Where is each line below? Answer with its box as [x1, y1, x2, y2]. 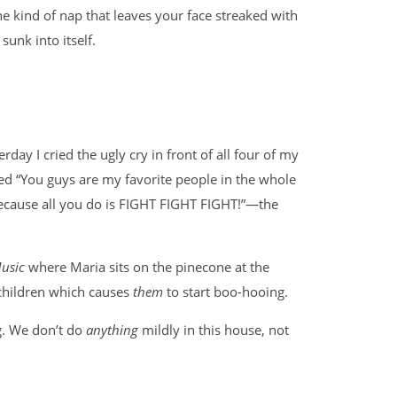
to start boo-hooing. [167, 283, 288, 300]
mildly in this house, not [142, 321, 289, 339]
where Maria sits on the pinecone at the [25, 258, 269, 276]
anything [86, 321, 142, 339]
